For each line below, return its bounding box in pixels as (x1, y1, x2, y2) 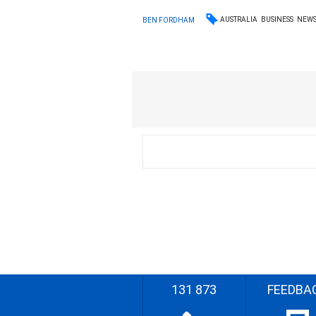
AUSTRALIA (220, 16, 258, 23)
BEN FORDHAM (142, 16, 195, 24)
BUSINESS (261, 16, 294, 23)
